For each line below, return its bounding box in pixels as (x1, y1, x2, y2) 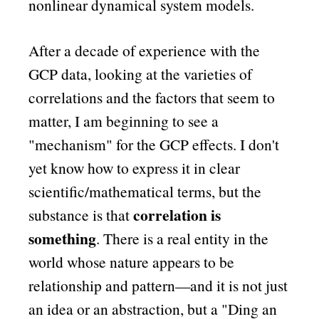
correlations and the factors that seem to (28, 87, 276, 108)
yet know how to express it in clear (28, 157, 241, 179)
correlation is (133, 204, 221, 226)
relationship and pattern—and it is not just (28, 275, 288, 296)
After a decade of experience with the (28, 40, 261, 61)
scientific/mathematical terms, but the (28, 181, 262, 202)
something (28, 227, 97, 250)
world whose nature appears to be (28, 251, 235, 273)
